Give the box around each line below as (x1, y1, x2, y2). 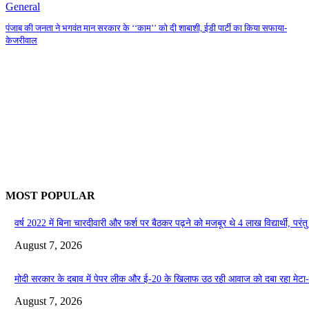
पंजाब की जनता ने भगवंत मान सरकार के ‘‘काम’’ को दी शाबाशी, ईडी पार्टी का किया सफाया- (6, 23, 287, 34)
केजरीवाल (6, 35, 37, 46)
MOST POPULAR (6, 190, 95, 202)
